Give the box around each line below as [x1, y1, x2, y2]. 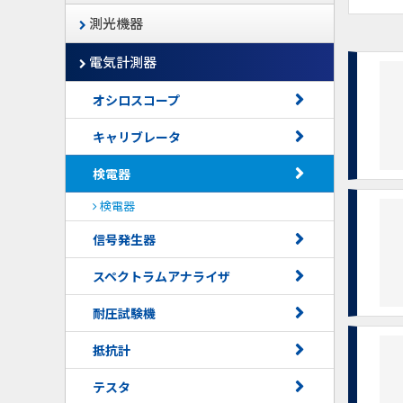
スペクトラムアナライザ [93, 267, 230, 285]
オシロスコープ [93, 91, 180, 109]
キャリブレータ [93, 128, 181, 146]
